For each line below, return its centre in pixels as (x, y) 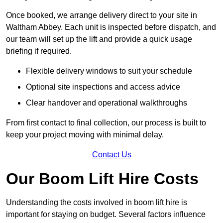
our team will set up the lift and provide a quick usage (99, 39)
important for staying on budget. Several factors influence (106, 215)
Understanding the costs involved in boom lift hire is (97, 203)
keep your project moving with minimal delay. (85, 135)
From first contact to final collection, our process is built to (106, 123)
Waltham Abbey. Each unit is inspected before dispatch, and (111, 27)
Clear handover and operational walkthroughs (107, 103)
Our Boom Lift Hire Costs (102, 179)
